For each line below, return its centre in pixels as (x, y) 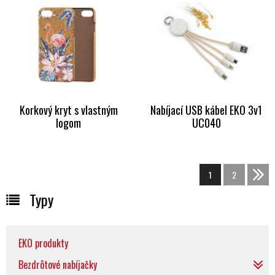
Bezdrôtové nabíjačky (58, 265)
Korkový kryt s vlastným (68, 110)
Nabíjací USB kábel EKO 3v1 (207, 110)
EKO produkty (43, 243)
